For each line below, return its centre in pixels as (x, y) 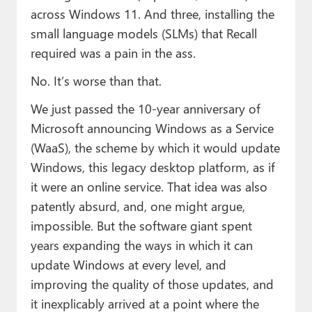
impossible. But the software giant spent (141, 226)
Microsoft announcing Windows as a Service (152, 128)
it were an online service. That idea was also (149, 187)
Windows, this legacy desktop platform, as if (153, 167)
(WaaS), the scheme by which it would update (155, 148)
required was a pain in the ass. (113, 53)
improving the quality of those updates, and (152, 284)
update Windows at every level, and (128, 265)
